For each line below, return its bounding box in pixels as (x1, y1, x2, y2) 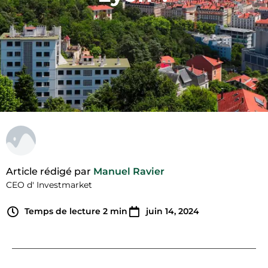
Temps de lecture (24, 206, 103, 217)
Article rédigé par (6, 166, 93, 177)
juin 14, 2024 (145, 206, 199, 217)
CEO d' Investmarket (6, 179, 92, 190)
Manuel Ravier (93, 166, 165, 177)
